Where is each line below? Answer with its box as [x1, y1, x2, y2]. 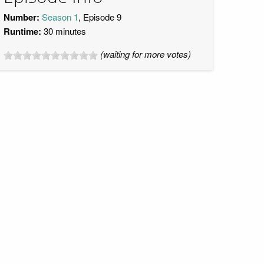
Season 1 [42, 11, 78, 23]
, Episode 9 [78, 11, 121, 23]
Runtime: [4, 25, 41, 38]
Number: [4, 11, 39, 24]
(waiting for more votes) [100, 48, 191, 60]
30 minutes [41, 25, 86, 37]
